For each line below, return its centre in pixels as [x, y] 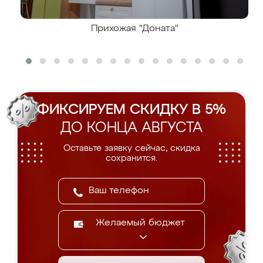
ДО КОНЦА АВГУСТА [131, 128]
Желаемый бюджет [140, 223]
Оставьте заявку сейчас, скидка [131, 148]
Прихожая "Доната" [134, 29]
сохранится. [131, 158]
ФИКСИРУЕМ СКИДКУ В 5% [131, 110]
